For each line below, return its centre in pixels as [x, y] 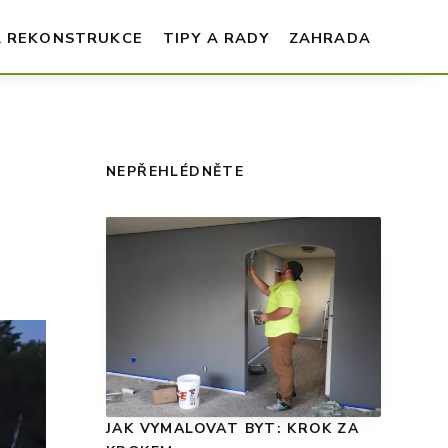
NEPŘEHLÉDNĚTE [175, 172]
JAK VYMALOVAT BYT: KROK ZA [233, 429]
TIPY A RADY [215, 37]
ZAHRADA [329, 37]
